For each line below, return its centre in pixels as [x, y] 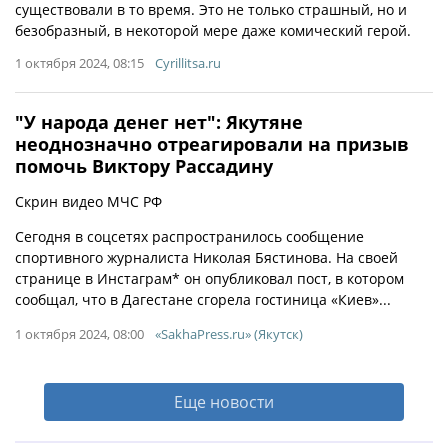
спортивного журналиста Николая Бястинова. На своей [206, 257]
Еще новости [224, 402]
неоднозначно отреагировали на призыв [212, 144]
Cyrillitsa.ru [188, 63]
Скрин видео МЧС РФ [88, 201]
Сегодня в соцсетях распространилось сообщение [189, 236]
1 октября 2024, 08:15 [79, 63]
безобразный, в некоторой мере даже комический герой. [213, 30]
